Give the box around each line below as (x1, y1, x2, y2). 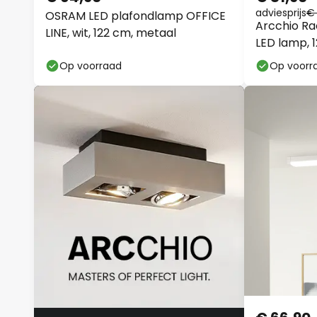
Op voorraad (59, 59, 122, 73)
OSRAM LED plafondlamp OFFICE (45, 8, 226, 24)
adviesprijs (255, 6, 306, 20)
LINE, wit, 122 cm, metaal (45, 25, 176, 41)
